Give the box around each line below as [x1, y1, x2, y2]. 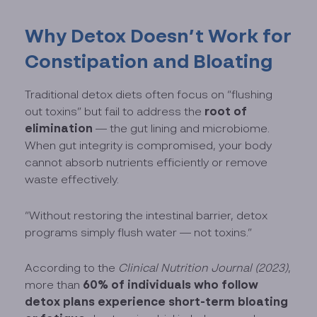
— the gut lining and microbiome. [93, 122, 270, 135]
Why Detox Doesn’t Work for [25, 23, 292, 47]
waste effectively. [25, 173, 120, 186]
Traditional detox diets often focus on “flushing [25, 88, 273, 101]
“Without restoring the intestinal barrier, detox [25, 208, 268, 221]
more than [25, 278, 83, 291]
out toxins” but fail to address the [25, 105, 205, 118]
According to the [25, 261, 119, 274]
